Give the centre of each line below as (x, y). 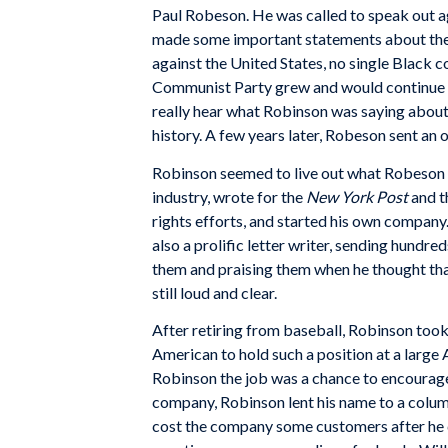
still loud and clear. (214, 292)
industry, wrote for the (229, 196)
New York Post (357, 196)
